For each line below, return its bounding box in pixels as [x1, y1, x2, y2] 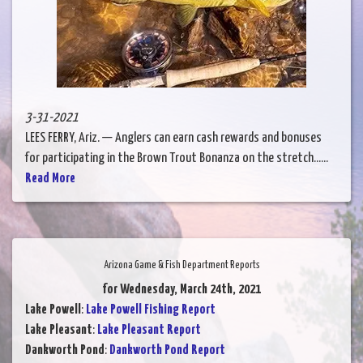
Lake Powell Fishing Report [86, 303, 216, 318]
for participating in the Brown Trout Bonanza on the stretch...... [25, 152, 328, 166]
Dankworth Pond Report [109, 344, 225, 358]
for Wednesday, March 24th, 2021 [102, 283, 261, 297]
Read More [25, 172, 75, 186]
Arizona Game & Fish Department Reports [103, 260, 260, 271]
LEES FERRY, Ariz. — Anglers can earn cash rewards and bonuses [25, 131, 322, 146]
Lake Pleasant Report [97, 323, 201, 338]
